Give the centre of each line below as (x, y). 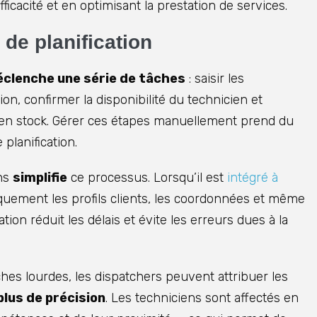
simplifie (40, 178)
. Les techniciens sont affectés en (202, 298)
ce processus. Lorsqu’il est (147, 178)
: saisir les (215, 79)
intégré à (253, 178)
